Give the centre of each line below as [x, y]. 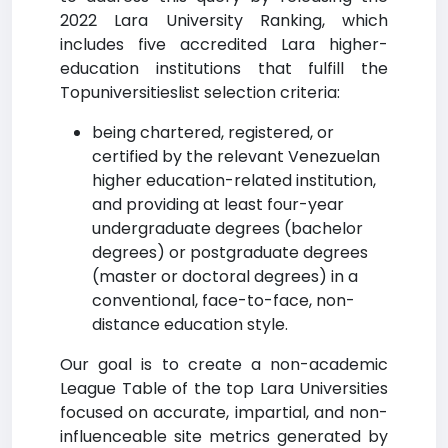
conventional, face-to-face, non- [223, 300]
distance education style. [190, 324]
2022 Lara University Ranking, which [224, 20]
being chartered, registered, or [213, 132]
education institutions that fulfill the [224, 68]
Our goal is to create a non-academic [224, 364]
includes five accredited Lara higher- [224, 44]
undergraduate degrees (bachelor [227, 228]
